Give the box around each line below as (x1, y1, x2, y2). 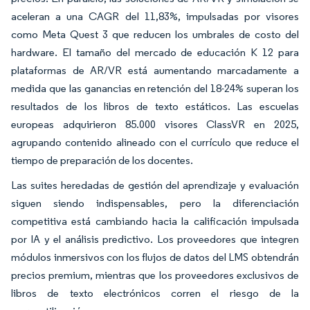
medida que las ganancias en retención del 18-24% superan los (11, 81, 299, 95)
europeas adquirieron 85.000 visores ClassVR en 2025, (11, 117, 299, 131)
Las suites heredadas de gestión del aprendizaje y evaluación (11, 178, 299, 192)
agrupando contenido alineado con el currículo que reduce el (11, 135, 299, 149)
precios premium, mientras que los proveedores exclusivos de (11, 268, 299, 282)
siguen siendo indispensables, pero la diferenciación (11, 196, 299, 210)
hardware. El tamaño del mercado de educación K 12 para (11, 45, 299, 59)
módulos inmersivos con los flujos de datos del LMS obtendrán (11, 250, 299, 264)
